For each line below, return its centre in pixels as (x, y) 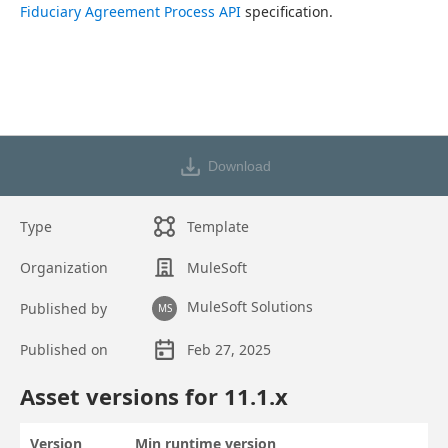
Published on (64, 349)
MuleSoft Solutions (250, 307)
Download (239, 166)
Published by (63, 308)
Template (218, 226)
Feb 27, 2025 (229, 349)
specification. (287, 11)
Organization (64, 267)
